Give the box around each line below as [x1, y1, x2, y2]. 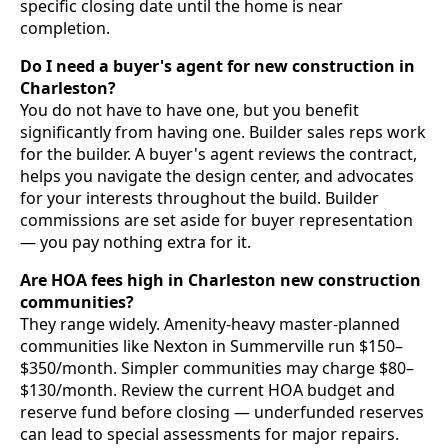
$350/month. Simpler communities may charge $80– [20, 356, 414, 379]
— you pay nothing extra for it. [20, 230, 251, 253]
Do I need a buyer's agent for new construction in [20, 54, 415, 77]
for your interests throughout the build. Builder [20, 186, 379, 209]
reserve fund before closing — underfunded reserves [20, 400, 424, 423]
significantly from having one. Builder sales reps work [20, 120, 426, 143]
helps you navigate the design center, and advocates [20, 164, 414, 187]
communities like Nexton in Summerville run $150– [20, 334, 403, 357]
